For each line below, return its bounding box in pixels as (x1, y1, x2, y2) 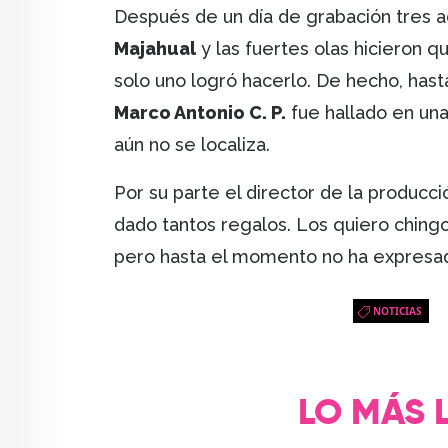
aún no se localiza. (114, 134, 270, 156)
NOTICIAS (372, 304, 422, 319)
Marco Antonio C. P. (114, 102, 286, 124)
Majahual (114, 38, 196, 60)
